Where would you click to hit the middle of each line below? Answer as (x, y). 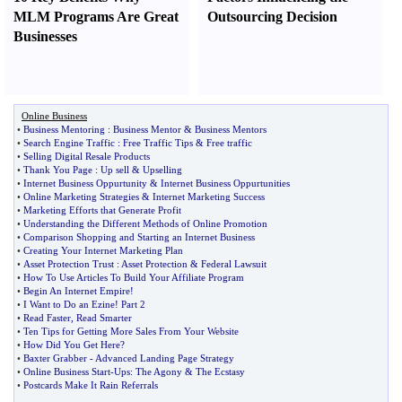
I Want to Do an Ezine (69, 304)
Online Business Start (67, 371)
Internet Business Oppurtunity (85, 183)
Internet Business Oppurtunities (225, 183)
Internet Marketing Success (209, 197)
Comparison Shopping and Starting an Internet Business (139, 237)
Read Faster (47, 318)
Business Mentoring (64, 129)
